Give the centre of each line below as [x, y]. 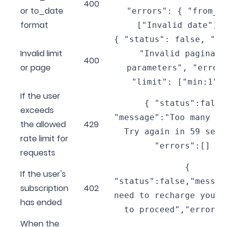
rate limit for [44, 138]
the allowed [43, 124]
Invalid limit [41, 53]
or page [35, 67]
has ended [41, 202]
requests [38, 153]
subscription [44, 188]
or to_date [42, 11]
